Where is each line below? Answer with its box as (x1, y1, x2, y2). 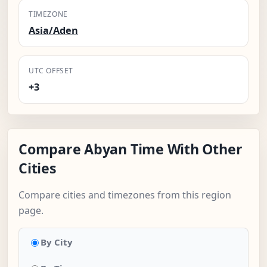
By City (41, 236, 73, 249)
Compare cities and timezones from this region (18, 188, 231, 202)
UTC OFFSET (29, 66, 73, 76)
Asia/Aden (29, 24, 78, 38)
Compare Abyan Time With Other (18, 139, 243, 159)
